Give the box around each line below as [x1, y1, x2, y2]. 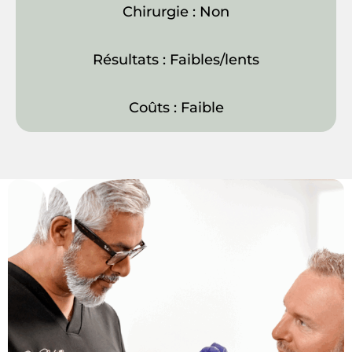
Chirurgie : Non [123, 2, 229, 20]
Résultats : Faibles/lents [93, 50, 259, 68]
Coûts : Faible [128, 98, 224, 116]
